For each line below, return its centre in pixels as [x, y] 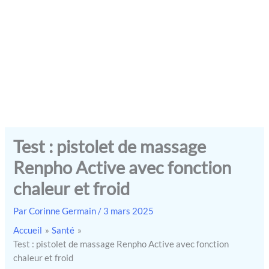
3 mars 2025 [129, 211]
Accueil [28, 231]
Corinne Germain [64, 211]
